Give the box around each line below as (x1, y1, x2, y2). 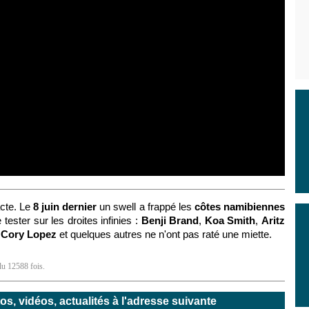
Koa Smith (204, 215, 256, 226)
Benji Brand (141, 215, 199, 226)
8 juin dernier (33, 201, 97, 212)
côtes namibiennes (194, 201, 286, 212)
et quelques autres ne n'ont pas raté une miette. (57, 228, 272, 240)
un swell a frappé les (97, 201, 195, 212)
